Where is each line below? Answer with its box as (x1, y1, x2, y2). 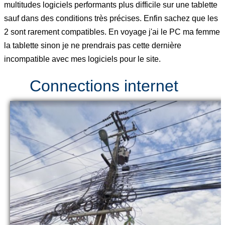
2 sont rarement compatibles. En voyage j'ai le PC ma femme (4, 27, 220, 36)
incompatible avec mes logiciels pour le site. (4, 54, 161, 63)
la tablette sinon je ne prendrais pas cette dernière (4, 41, 181, 50)
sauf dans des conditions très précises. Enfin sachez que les (4, 14, 218, 23)
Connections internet (30, 76, 179, 95)
